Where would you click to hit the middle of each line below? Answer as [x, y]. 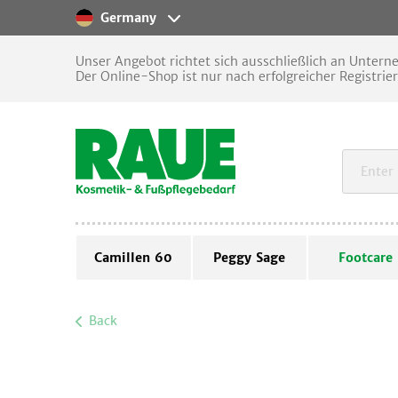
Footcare [365, 258]
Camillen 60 [134, 258]
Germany [129, 18]
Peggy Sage [250, 258]
